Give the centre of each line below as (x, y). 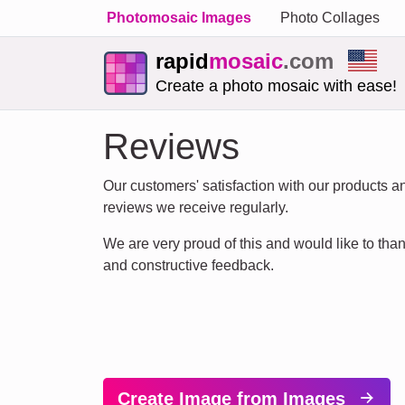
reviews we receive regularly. (196, 207)
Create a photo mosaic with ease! (276, 86)
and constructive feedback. (188, 265)
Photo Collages (330, 18)
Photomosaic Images (179, 18)
